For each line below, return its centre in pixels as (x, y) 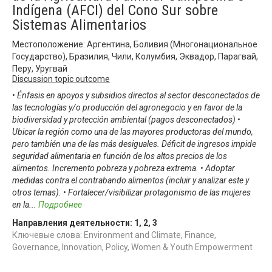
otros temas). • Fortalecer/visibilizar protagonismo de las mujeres (131, 192)
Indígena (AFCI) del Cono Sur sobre (115, 10)
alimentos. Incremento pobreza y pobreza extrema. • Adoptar (124, 168)
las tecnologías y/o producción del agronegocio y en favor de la (127, 107)
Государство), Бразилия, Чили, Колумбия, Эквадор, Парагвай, (135, 56)
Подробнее (60, 204)
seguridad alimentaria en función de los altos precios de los (120, 156)
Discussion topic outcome (61, 79)
